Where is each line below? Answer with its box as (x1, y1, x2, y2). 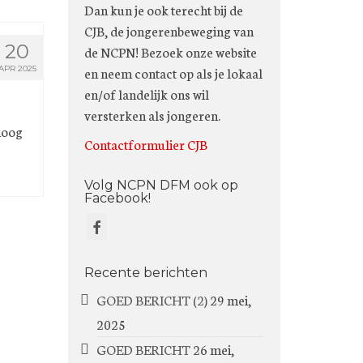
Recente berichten (83, 265, 207, 280)
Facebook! (83, 190, 151, 206)
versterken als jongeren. (83, 105, 220, 124)
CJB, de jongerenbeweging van (83, 21, 254, 40)
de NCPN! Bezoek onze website (83, 42, 257, 61)
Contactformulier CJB (83, 135, 207, 153)
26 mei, (192, 340, 234, 358)
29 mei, (209, 290, 251, 309)
